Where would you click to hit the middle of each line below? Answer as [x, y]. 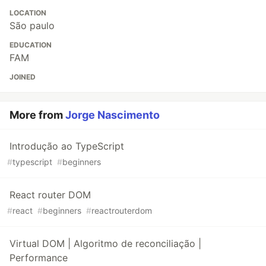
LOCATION [28, 13]
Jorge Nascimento [113, 115]
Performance [39, 258]
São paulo [32, 26]
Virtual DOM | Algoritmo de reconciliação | [105, 244]
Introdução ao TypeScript [67, 146]
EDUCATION [31, 45]
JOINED [23, 77]
